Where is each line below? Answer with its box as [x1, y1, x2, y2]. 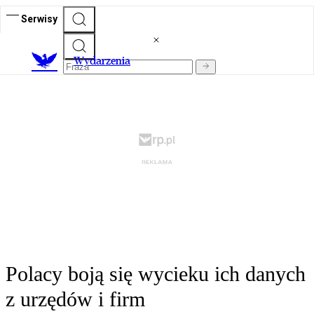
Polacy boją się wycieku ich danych [6, 262, 306, 286]
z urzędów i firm [6, 287, 145, 311]
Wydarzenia [74, 54, 130, 68]
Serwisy [21, 13, 57, 25]
